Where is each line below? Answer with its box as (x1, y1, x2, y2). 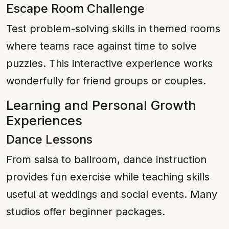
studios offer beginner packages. (6, 205, 165, 218)
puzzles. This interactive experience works (6, 57, 213, 70)
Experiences (6, 113, 82, 128)
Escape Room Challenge (6, 1, 145, 16)
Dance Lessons (6, 132, 93, 147)
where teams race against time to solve (6, 40, 197, 52)
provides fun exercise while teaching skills (6, 171, 210, 183)
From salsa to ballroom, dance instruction (6, 153, 207, 166)
